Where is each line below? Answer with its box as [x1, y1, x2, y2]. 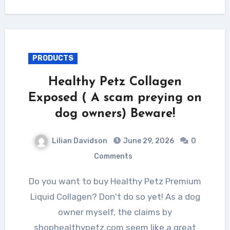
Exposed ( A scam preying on [28, 91, 202, 104]
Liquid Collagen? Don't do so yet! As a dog [30, 191, 200, 202]
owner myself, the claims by [58, 206, 172, 217]
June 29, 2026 [123, 136, 174, 145]
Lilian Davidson [51, 136, 107, 145]
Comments [93, 151, 132, 161]
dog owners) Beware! [55, 107, 175, 120]
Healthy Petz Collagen [48, 75, 182, 88]
